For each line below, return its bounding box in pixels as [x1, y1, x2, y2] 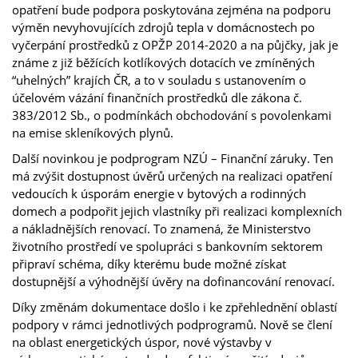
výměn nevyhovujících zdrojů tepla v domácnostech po [12, 18, 315, 35]
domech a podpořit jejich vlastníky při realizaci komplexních [12, 202, 342, 219]
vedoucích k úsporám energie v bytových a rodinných [12, 185, 306, 201]
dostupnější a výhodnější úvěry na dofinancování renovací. [12, 272, 335, 289]
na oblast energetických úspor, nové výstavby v [12, 333, 272, 350]
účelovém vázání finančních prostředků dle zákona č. [12, 89, 302, 105]
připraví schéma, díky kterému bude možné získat [12, 255, 286, 272]
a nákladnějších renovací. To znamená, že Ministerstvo [12, 220, 311, 237]
